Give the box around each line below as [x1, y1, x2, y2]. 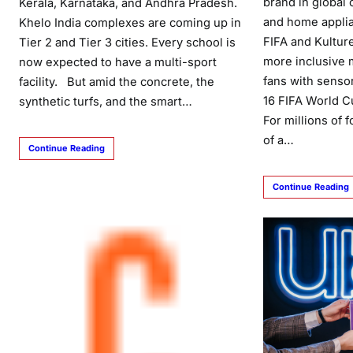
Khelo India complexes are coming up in [19, 15, 241, 30]
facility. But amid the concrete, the [19, 74, 214, 89]
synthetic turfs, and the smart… [19, 94, 192, 109]
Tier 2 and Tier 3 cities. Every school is [19, 35, 236, 50]
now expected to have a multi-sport [19, 54, 217, 69]
